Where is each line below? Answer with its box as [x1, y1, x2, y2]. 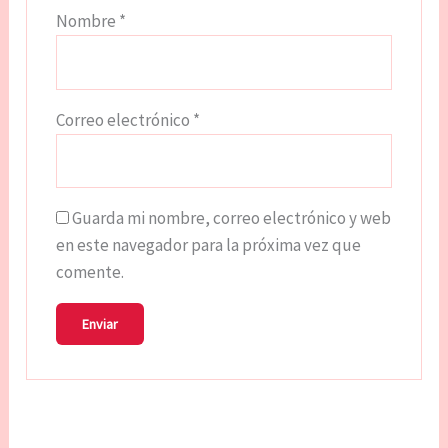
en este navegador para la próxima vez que [55, 234, 361, 257]
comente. [55, 261, 124, 284]
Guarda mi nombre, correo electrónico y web [71, 207, 391, 230]
